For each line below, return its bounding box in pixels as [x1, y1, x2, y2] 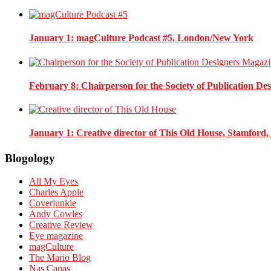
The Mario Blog [29, 252, 91, 263]
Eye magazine [29, 230, 83, 241]
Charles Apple [29, 187, 83, 198]
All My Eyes [29, 176, 78, 187]
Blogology [5, 151, 55, 165]
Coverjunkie [29, 198, 76, 209]
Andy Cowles [29, 209, 82, 220]
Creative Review [29, 220, 93, 230]
